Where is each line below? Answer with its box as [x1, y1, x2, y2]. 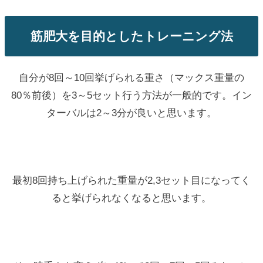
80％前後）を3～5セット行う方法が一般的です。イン [11, 89, 252, 102]
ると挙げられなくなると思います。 [52, 192, 211, 204]
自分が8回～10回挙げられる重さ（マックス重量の [19, 72, 244, 84]
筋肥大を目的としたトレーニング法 [30, 29, 233, 43]
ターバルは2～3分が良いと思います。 [46, 107, 217, 119]
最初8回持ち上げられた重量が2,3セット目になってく [12, 174, 251, 187]
